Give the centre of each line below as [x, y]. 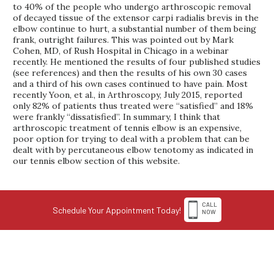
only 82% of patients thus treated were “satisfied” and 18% [133, 106]
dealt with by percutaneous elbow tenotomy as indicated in [133, 150]
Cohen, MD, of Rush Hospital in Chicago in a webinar [121, 50]
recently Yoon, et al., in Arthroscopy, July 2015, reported [128, 94]
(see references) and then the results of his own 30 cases [130, 72]
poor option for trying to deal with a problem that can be [131, 139]
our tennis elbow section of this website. [97, 161]
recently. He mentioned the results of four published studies [137, 61]
